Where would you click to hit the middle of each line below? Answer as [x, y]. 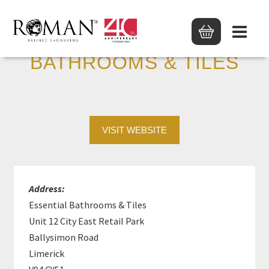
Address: [47, 189]
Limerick [47, 253]
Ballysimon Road [64, 237]
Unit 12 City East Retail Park [87, 221]
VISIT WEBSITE [134, 130]
